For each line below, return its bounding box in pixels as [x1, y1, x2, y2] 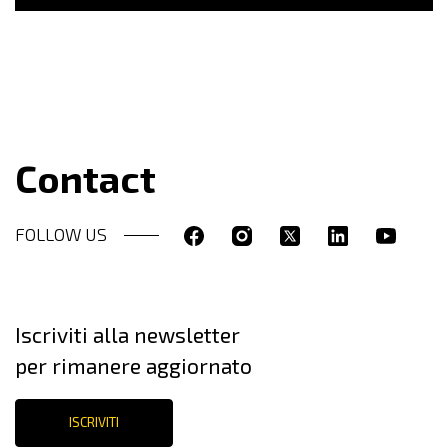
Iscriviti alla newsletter [15, 322, 240, 348]
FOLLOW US [15, 223, 107, 245]
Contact [15, 154, 156, 201]
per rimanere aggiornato [15, 353, 252, 379]
